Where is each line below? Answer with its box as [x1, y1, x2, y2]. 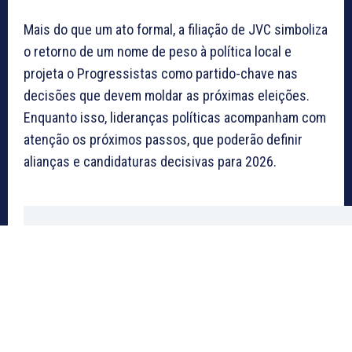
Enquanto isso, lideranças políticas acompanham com [24, 109, 326, 126]
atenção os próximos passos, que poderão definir [24, 131, 302, 148]
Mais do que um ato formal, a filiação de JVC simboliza [24, 21, 328, 38]
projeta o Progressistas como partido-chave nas [24, 65, 298, 82]
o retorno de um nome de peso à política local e [24, 43, 291, 60]
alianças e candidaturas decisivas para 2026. [24, 153, 277, 170]
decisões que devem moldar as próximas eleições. [24, 87, 310, 104]
